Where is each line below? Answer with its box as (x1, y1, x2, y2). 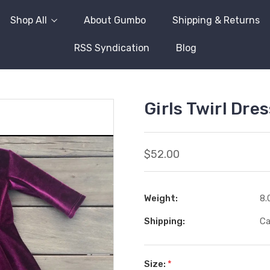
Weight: (144, 193, 178, 204)
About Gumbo (84, 14, 146, 26)
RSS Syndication (74, 42, 149, 54)
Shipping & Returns (172, 14, 260, 26)
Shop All (10, 14, 47, 26)
